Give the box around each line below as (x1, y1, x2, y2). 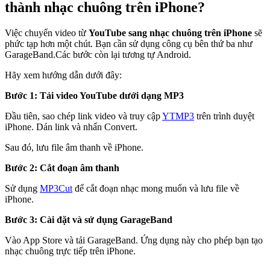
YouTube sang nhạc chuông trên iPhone (89, 28, 252, 39)
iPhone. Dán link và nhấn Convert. (5, 122, 137, 133)
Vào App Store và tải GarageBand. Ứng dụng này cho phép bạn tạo (5, 235, 263, 246)
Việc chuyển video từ (5, 28, 89, 39)
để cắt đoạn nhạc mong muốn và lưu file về (72, 183, 239, 194)
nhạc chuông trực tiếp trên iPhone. (5, 246, 136, 257)
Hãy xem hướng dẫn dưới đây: (5, 70, 122, 81)
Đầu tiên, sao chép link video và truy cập (5, 111, 162, 122)
